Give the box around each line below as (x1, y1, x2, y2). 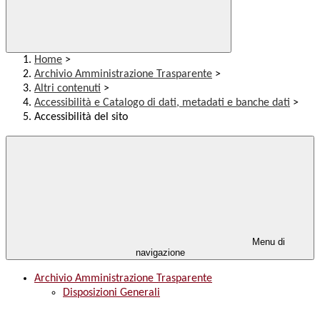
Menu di (249, 236, 285, 248)
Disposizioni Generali (63, 287, 160, 299)
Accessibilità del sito (34, 111, 128, 124)
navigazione (135, 247, 185, 259)
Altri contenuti (34, 83, 101, 95)
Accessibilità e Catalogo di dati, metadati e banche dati (34, 97, 290, 109)
